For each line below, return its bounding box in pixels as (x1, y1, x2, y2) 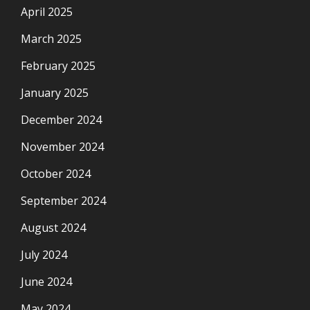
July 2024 (21, 246, 67, 262)
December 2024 (21, 111, 102, 127)
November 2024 (21, 138, 104, 154)
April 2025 (21, 3, 73, 19)
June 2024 (21, 273, 72, 289)
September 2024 (21, 192, 106, 208)
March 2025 (21, 30, 82, 46)
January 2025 (21, 84, 89, 100)
